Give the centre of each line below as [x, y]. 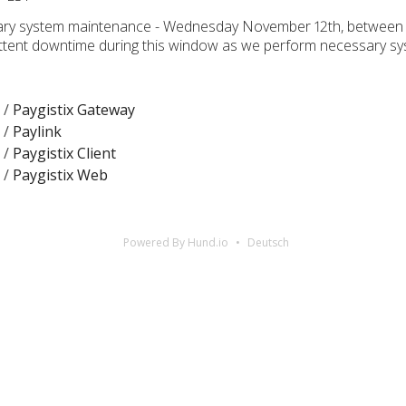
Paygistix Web [60, 175]
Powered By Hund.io [176, 242]
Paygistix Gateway [74, 110]
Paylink [37, 131]
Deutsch [268, 242]
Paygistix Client [64, 153]
